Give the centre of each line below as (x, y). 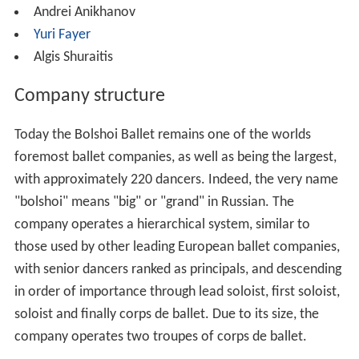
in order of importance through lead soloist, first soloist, (177, 297)
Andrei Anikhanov (84, 18)
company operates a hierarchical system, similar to (162, 230)
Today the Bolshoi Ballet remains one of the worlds (162, 140)
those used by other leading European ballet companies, (177, 252)
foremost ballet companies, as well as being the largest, (175, 163)
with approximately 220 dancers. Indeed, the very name (176, 185)
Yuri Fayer (62, 40)
